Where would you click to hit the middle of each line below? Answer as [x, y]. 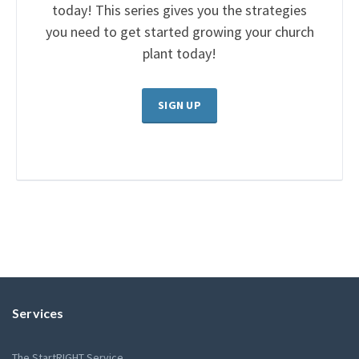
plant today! [179, 54]
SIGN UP [179, 105]
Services [38, 313]
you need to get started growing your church [179, 32]
